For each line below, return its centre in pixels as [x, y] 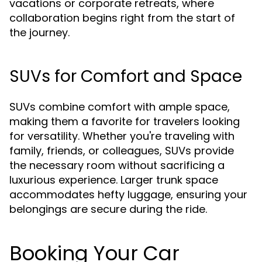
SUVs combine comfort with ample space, [120, 107]
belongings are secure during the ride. [108, 209]
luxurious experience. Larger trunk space [114, 180]
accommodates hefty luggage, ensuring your [128, 194]
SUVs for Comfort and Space [126, 76]
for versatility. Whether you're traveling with [122, 136]
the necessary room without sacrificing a [117, 165]
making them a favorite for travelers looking [125, 121]
